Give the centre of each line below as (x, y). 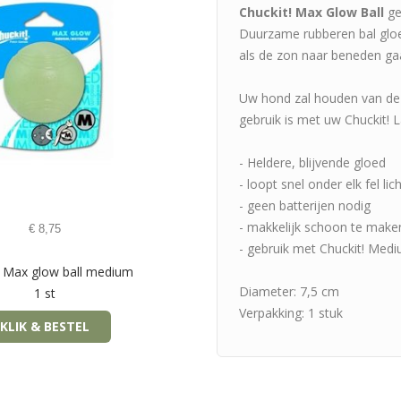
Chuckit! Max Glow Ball (311, 12)
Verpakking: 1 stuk (291, 313)
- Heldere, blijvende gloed (312, 162)
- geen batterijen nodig (305, 205)
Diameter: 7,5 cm (289, 291)
